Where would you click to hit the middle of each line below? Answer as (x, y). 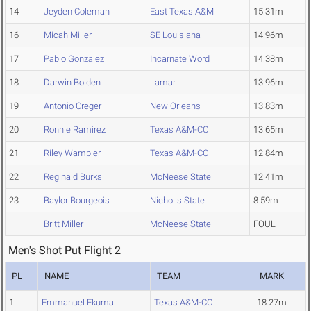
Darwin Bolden (72, 83)
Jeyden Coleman (77, 12)
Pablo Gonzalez (74, 59)
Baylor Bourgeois (77, 201)
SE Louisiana (175, 35)
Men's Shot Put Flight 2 (65, 251)
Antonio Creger (73, 106)
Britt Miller (64, 224)
